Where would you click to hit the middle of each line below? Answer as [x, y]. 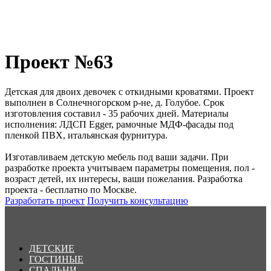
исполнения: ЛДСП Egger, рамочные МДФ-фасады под [119, 124]
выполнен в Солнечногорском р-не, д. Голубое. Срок [115, 102]
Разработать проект [45, 200]
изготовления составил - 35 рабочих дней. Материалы [117, 113]
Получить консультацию [138, 200]
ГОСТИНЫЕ [56, 259]
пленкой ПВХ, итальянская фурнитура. [86, 135]
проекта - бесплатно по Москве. [71, 189]
